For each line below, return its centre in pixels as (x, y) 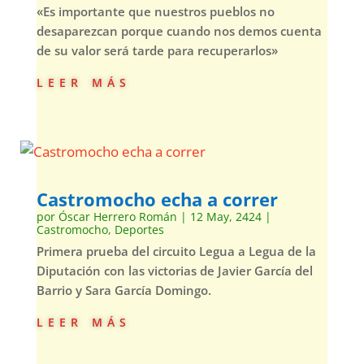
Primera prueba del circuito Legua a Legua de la (176, 251)
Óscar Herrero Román (117, 217)
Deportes (139, 230)
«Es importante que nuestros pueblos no (155, 11)
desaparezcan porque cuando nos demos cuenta (179, 31)
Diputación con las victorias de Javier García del (174, 271)
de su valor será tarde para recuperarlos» (157, 50)
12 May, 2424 (225, 217)
